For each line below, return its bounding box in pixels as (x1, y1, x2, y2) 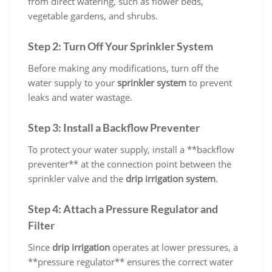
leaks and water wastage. (28, 91, 132, 104)
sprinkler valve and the (28, 172, 126, 185)
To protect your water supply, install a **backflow (28, 143, 234, 156)
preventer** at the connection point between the (28, 158, 231, 171)
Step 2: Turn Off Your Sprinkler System (28, 39, 213, 53)
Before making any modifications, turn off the (28, 62, 219, 75)
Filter (28, 219, 55, 233)
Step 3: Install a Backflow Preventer (28, 121, 200, 135)
